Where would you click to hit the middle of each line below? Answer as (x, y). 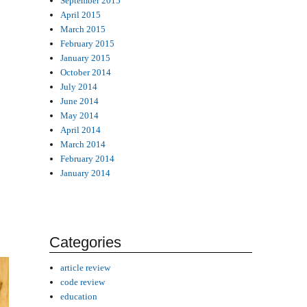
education (79, 296)
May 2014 (80, 115)
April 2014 (81, 130)
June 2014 (80, 101)
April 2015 (81, 14)
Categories (85, 242)
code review (83, 282)
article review (86, 267)
